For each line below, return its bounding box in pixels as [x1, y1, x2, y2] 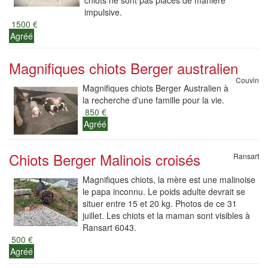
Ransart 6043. [83, 221, 136, 233]
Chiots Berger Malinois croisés [9, 149, 200, 170]
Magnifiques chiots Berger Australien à [83, 82, 229, 94]
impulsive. [84, 6, 122, 18]
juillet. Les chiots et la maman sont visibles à [83, 209, 250, 221]
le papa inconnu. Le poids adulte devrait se [83, 185, 245, 197]
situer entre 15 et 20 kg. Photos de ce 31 [83, 197, 237, 209]
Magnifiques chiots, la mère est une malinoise [83, 173, 255, 185]
